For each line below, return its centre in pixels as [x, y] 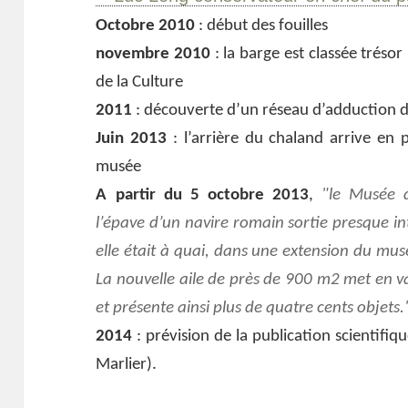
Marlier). [127, 365]
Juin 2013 [132, 139]
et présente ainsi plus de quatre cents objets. [250, 309]
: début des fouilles [262, 26]
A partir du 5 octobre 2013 [203, 196]
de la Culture [140, 83]
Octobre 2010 [146, 26]
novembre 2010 [153, 55]
